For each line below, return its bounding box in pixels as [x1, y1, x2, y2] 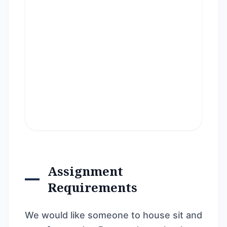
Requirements [48, 179, 138, 196]
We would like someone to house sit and [25, 210, 202, 220]
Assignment [48, 163, 124, 179]
